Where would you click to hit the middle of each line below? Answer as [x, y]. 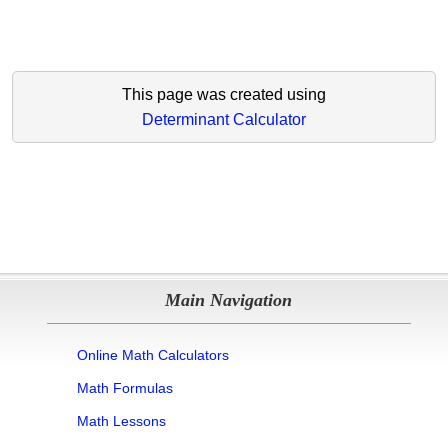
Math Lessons [121, 420]
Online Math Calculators [152, 354]
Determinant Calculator [223, 119]
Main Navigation [229, 299]
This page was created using [223, 94]
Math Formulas [124, 387]
